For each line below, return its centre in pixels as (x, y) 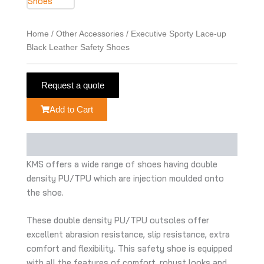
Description (50, 145)
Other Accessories (90, 34)
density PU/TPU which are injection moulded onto (125, 178)
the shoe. (45, 192)
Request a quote (73, 85)
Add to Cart (71, 109)
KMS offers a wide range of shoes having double (122, 164)
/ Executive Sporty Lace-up (175, 34)
